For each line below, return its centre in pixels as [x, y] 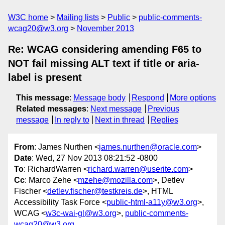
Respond [148, 98]
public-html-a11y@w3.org [152, 202]
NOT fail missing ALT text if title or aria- [104, 63]
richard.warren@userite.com [138, 169]
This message [43, 98]
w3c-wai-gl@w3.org [81, 213]
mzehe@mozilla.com [115, 180]
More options [193, 98]
